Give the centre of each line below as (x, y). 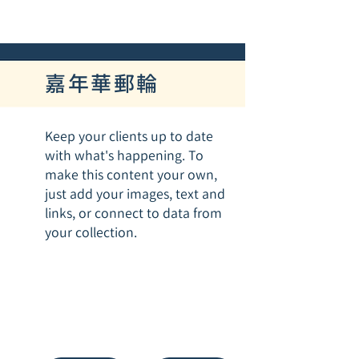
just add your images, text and (135, 194)
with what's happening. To (124, 155)
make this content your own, (131, 175)
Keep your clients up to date (129, 136)
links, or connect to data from (133, 213)
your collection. (91, 232)
